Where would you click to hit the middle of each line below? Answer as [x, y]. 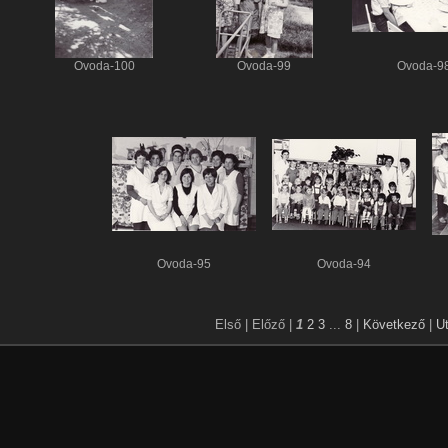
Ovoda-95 [184, 263]
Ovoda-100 [104, 65]
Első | [231, 324]
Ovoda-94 [344, 263]
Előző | [272, 324]
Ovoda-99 [264, 65]
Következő [394, 324]
